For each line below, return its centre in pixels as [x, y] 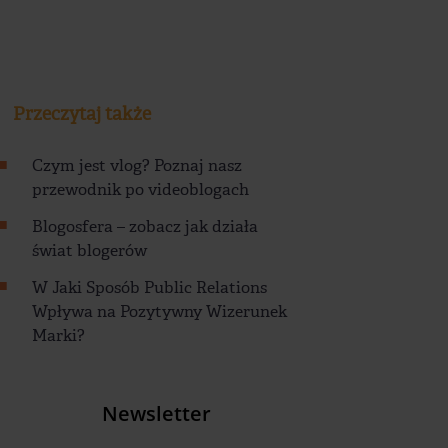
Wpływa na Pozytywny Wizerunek [160, 311]
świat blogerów [90, 251]
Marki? [59, 335]
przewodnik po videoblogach [141, 190]
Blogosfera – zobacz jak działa [145, 227]
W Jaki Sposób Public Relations [150, 287]
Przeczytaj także [82, 115]
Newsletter [156, 413]
